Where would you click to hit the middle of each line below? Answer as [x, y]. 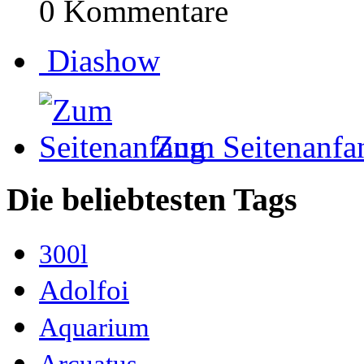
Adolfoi [84, 290]
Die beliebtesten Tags [152, 199]
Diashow [104, 61]
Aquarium [94, 327]
